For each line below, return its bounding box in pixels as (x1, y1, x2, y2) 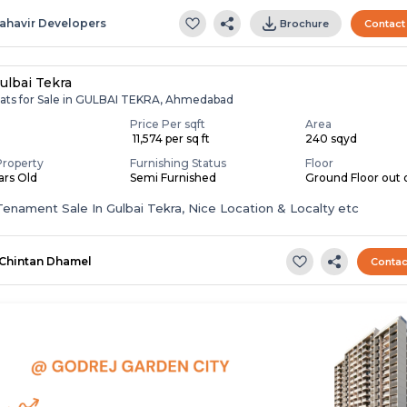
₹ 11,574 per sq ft (130, 131, 211, 145)
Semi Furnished (130, 170, 217, 184)
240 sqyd (305, 131, 358, 145)
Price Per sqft (130, 116, 206, 131)
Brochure (280, 16, 330, 30)
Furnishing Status (130, 155, 227, 170)
